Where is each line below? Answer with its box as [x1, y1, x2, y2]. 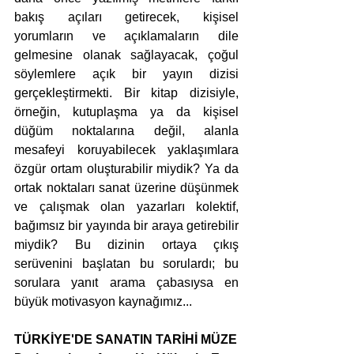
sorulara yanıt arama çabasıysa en [14, 276, 239, 290]
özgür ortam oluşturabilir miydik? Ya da [14, 162, 239, 176]
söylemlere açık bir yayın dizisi [14, 67, 239, 81]
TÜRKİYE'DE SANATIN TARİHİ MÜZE [14, 333, 237, 347]
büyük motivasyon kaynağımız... [14, 295, 192, 309]
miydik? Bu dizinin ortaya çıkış [14, 238, 239, 252]
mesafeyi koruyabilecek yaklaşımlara [14, 143, 239, 157]
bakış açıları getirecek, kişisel [14, 10, 239, 24]
